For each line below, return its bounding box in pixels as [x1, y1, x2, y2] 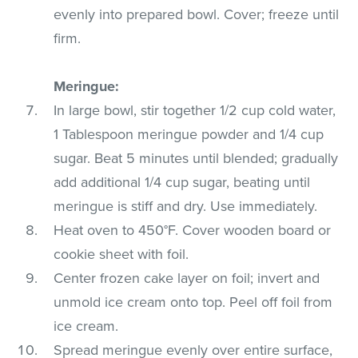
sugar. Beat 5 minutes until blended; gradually [54, 149, 339, 167]
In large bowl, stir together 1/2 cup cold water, [54, 101, 336, 119]
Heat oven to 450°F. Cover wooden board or [54, 221, 332, 239]
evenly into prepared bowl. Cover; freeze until [54, 5, 340, 23]
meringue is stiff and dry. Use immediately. [54, 197, 318, 215]
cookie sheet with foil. [54, 245, 189, 263]
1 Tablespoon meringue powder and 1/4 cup [54, 125, 324, 143]
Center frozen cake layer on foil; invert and [54, 268, 320, 287]
